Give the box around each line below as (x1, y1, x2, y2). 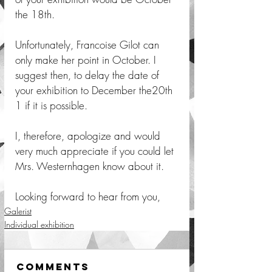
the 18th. (15, 7, 58, 21)
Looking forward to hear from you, (15, 189, 166, 203)
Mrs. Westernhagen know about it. (15, 159, 167, 173)
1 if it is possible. (15, 98, 90, 112)
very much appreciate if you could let (15, 144, 177, 158)
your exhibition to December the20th (15, 83, 175, 97)
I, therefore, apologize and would (15, 129, 163, 143)
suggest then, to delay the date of (15, 68, 162, 82)
